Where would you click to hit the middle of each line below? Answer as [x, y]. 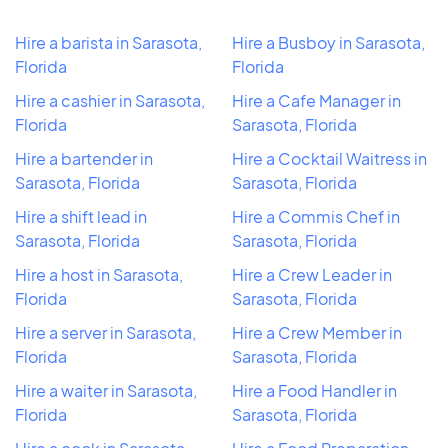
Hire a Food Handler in [314, 390]
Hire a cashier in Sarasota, [110, 100]
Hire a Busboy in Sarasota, [328, 42]
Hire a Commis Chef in [316, 216]
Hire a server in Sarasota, [105, 332]
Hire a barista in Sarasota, [108, 42]
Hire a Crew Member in [317, 332]
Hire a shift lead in [81, 216]
